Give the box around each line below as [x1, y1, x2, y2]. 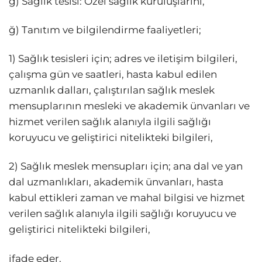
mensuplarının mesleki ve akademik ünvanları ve [9, 100, 250, 112]
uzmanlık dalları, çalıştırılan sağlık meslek [9, 84, 215, 96]
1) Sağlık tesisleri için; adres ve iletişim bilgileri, [9, 53, 237, 65]
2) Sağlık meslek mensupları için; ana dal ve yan [9, 160, 243, 173]
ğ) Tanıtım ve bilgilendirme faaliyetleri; [9, 24, 201, 36]
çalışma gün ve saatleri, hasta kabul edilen [9, 68, 217, 81]
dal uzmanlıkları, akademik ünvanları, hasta [9, 176, 223, 188]
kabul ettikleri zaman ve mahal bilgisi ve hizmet [9, 192, 245, 204]
